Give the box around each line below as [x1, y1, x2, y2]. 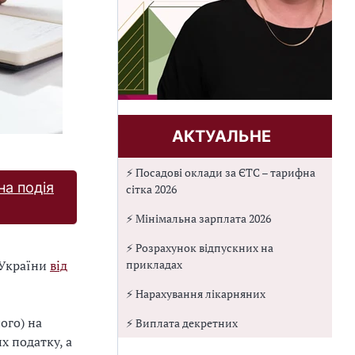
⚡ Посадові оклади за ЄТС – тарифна [126, 165, 315, 180]
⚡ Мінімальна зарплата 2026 [126, 211, 271, 226]
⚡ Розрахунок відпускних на [126, 240, 273, 255]
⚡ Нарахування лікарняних [126, 286, 265, 301]
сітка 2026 [126, 181, 177, 197]
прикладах [126, 257, 182, 272]
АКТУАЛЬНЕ [171, 127, 271, 146]
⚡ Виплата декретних [126, 315, 238, 330]
